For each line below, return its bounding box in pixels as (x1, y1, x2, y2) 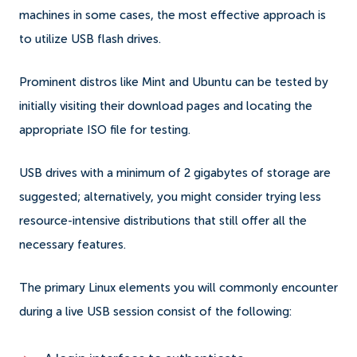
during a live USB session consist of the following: (19, 305, 292, 318)
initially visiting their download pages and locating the (19, 100, 312, 112)
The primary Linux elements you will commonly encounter (19, 281, 338, 294)
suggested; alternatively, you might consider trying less (19, 190, 321, 203)
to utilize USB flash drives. (19, 33, 164, 45)
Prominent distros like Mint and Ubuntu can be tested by (19, 76, 328, 88)
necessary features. (19, 238, 126, 251)
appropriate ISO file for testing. (19, 124, 190, 136)
